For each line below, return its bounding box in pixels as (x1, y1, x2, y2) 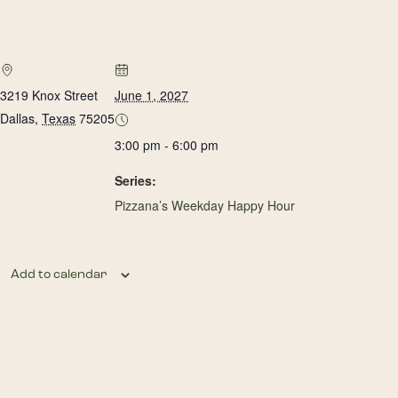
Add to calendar (11, 267, 107, 282)
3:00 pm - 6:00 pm (115, 136, 219, 154)
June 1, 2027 (115, 86, 188, 104)
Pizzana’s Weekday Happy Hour (115, 196, 295, 214)
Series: (115, 171, 156, 189)
